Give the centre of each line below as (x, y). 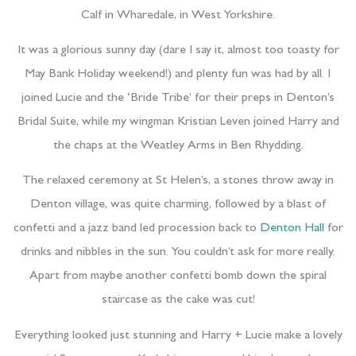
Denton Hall (292, 229)
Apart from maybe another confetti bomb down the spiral (178, 277)
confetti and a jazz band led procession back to (136, 229)
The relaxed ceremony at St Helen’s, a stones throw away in (178, 182)
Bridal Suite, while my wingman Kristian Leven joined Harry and (178, 123)
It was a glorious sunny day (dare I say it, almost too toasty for (178, 51)
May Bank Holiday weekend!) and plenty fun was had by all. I (178, 75)
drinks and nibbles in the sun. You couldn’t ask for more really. (178, 253)
